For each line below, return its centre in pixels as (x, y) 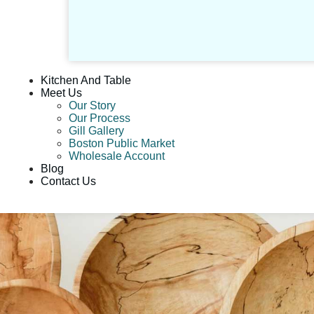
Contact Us (68, 181)
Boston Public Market (121, 143)
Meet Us (61, 93)
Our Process (99, 118)
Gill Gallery (96, 130)
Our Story (92, 105)
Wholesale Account (116, 156)
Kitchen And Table (86, 80)
